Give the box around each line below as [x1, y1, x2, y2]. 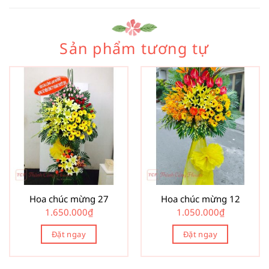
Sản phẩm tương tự [59, 38, 210, 59]
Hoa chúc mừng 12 [160, 193, 240, 205]
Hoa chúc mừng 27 [29, 193, 109, 205]
